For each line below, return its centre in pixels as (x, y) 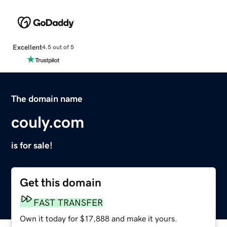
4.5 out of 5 (58, 47)
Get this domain (61, 182)
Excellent (27, 47)
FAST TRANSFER (68, 202)
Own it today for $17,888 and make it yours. (99, 218)
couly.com (48, 122)
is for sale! (32, 145)
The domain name (47, 99)
